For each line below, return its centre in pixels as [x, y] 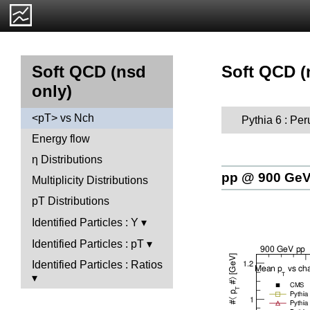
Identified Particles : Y [85, 222]
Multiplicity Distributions [90, 180]
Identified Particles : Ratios [97, 265]
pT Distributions [71, 201]
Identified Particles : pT [88, 244]
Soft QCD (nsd [89, 72]
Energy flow [61, 139]
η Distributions [67, 159]
